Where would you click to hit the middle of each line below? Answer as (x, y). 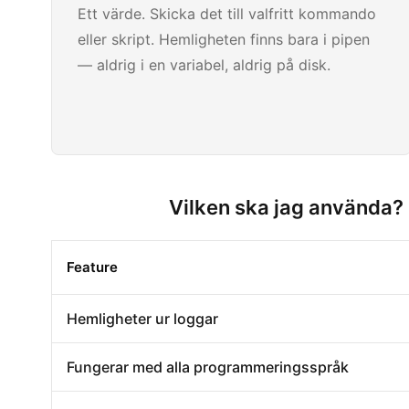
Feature (92, 267)
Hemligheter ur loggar (142, 318)
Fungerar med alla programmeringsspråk (208, 367)
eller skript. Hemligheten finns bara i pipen (224, 39)
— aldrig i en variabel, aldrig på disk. (204, 65)
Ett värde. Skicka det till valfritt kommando (227, 14)
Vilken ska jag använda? (286, 207)
